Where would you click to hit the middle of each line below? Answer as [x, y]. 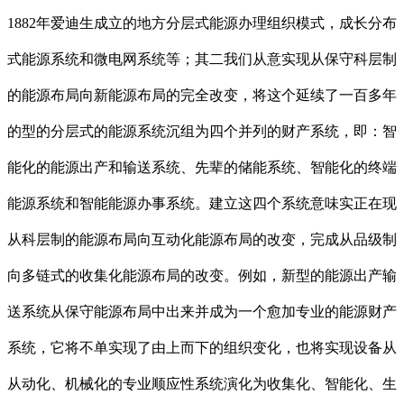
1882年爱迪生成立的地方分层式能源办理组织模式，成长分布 [202, 23]
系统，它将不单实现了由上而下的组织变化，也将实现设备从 [202, 348]
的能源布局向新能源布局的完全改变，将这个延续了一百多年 [202, 96]
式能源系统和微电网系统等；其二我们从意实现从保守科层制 [202, 60]
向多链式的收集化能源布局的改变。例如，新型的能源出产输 [202, 276]
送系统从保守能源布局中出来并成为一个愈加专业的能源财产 [202, 312]
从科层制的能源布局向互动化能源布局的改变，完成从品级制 [202, 240]
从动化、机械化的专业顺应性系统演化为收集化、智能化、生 [202, 384]
